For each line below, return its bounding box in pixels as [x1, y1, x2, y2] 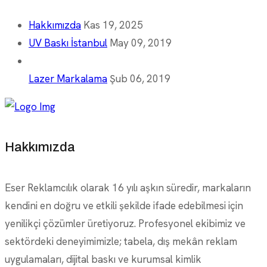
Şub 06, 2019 [110, 72, 170, 86]
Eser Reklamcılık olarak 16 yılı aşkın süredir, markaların [5, 181, 251, 194]
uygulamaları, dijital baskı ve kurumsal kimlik [5, 252, 201, 266]
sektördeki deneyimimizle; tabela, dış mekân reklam [5, 234, 237, 248]
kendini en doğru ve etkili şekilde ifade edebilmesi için [5, 198, 243, 212]
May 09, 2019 [110, 36, 172, 50]
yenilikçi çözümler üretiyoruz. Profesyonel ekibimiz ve [5, 216, 246, 230]
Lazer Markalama [29, 72, 107, 86]
